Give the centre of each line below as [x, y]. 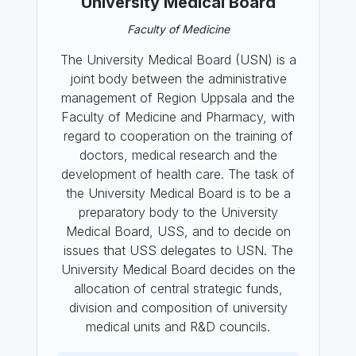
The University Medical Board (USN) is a [178, 59]
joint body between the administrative [178, 78]
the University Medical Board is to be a [178, 193]
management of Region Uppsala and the [178, 97]
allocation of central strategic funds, [178, 288]
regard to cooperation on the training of [178, 135]
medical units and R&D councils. [178, 326]
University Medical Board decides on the [178, 269]
